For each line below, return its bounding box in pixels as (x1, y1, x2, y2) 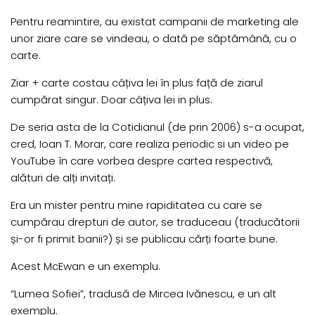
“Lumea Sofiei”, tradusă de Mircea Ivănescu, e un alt (11, 286, 276, 302)
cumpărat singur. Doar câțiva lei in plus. (11, 92, 212, 108)
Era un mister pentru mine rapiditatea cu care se (11, 198, 262, 213)
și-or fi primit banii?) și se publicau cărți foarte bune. (11, 231, 278, 247)
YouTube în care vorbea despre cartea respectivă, (11, 153, 273, 169)
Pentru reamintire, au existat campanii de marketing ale (11, 14, 299, 30)
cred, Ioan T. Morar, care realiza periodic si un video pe (11, 136, 289, 152)
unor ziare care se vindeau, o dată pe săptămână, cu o (11, 31, 297, 46)
